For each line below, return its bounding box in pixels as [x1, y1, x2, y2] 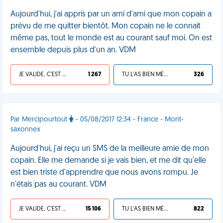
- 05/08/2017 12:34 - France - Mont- [74, 116, 184, 123]
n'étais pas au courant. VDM [10, 181, 107, 189]
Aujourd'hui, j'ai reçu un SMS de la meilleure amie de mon [10, 145, 209, 153]
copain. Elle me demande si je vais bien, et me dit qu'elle [10, 157, 206, 165]
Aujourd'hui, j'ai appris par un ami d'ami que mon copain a [10, 10, 212, 18]
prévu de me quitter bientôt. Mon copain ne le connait [10, 22, 201, 30]
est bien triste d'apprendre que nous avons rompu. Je [10, 169, 198, 177]
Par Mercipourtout [10, 116, 69, 123]
